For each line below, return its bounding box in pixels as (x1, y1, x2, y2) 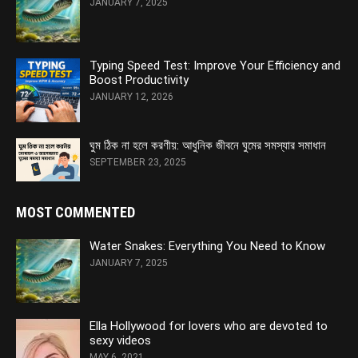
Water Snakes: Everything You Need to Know (89, 238, 325, 253)
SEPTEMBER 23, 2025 (89, 157, 186, 169)
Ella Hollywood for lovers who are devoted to (89, 318, 328, 333)
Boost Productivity (89, 73, 189, 88)
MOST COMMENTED (16, 203, 135, 221)
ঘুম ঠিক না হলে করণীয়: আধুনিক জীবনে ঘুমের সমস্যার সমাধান (89, 138, 326, 153)
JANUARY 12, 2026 (89, 91, 173, 103)
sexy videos (89, 332, 151, 348)
